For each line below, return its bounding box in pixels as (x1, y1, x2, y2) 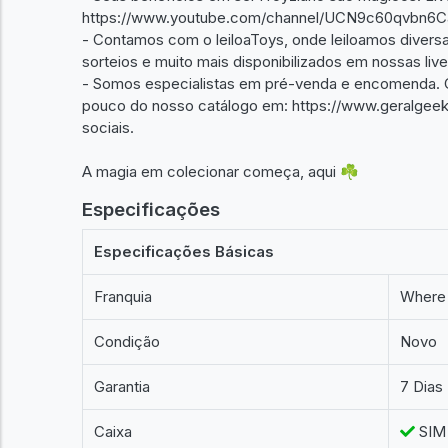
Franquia (94, 287, 153, 306)
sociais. (82, 117, 134, 137)
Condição (94, 332, 161, 351)
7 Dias (400, 377, 444, 396)
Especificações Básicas (94, 242, 275, 261)
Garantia (94, 377, 151, 396)
